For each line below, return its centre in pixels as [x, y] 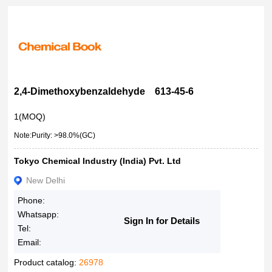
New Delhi [45, 180]
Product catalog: [47, 262]
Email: [30, 242]
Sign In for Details [162, 221]
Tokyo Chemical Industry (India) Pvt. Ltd [98, 161]
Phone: [32, 200]
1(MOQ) [30, 117]
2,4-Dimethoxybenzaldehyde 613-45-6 [104, 91]
